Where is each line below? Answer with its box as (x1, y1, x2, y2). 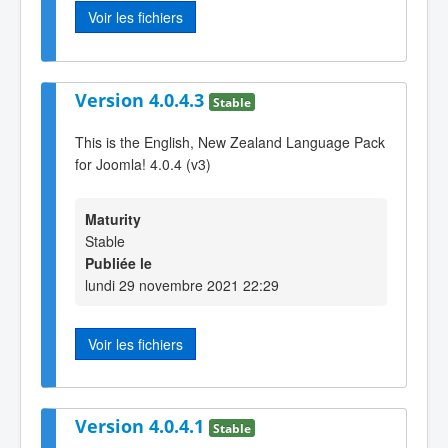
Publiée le (85, 252, 152, 273)
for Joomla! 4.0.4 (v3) (75, 154, 211, 175)
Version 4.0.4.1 (75, 414, 209, 439)
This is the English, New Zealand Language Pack (75, 132, 385, 153)
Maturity (85, 208, 141, 229)
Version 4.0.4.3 (75, 87, 209, 112)
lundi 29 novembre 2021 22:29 (85, 274, 279, 295)
